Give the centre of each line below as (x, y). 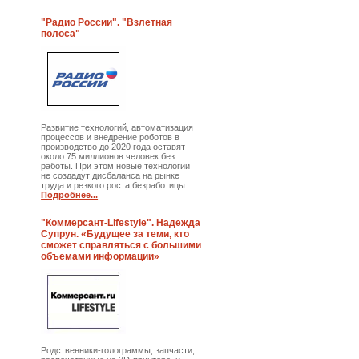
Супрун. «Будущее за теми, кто (115, 234)
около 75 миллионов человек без (108, 156)
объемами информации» (101, 256)
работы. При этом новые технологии (116, 166)
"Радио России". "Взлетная (107, 22)
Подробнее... (70, 195)
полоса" (61, 34)
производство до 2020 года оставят (113, 147)
